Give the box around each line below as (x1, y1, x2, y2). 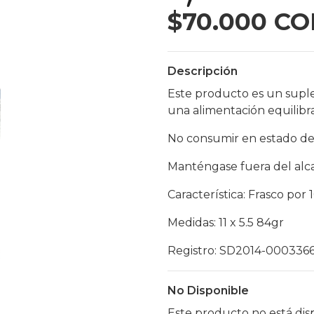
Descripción (168, 64, 238, 78)
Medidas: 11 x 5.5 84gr (168, 216, 284, 229)
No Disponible (168, 284, 249, 297)
